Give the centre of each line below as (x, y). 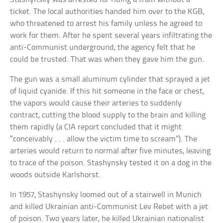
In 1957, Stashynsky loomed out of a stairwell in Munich (106, 195)
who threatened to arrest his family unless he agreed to (106, 23)
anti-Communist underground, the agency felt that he (103, 47)
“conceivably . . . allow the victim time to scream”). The (104, 139)
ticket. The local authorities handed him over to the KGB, (107, 11)
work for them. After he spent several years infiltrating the (111, 35)
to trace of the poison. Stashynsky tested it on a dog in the (111, 163)
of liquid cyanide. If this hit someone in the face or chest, (107, 91)
